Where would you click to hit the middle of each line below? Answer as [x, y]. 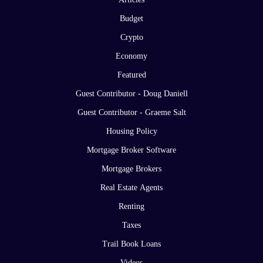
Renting [131, 206]
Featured [131, 75]
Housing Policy [131, 131]
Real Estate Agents [131, 187]
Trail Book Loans [131, 244]
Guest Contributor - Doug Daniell [131, 93]
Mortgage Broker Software [131, 150]
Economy [131, 56]
